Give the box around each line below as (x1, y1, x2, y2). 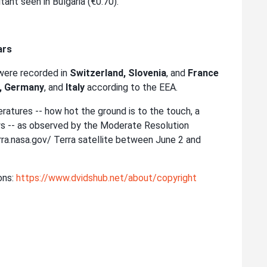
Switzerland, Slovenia (67, 67, 166, 79)
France (188, 67, 219, 79)
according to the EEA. (85, 82, 178, 94)
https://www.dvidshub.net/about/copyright (16, 172, 197, 184)
